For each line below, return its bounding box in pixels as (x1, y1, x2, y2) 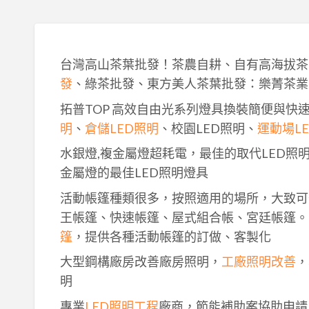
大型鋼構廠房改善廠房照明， (59, 254, 221, 270)
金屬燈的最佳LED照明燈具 (59, 165, 208, 181)
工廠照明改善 (221, 254, 296, 270)
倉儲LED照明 (84, 120, 159, 136)
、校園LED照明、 (158, 120, 257, 136)
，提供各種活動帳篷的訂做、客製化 (72, 228, 271, 244)
